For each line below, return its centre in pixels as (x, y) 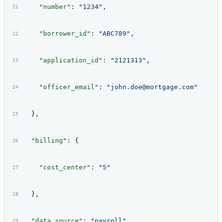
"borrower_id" (57, 34)
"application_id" (63, 60)
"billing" (45, 141)
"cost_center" (57, 167)
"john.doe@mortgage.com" (152, 87)
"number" (47, 7)
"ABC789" (114, 34)
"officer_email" (61, 87)
